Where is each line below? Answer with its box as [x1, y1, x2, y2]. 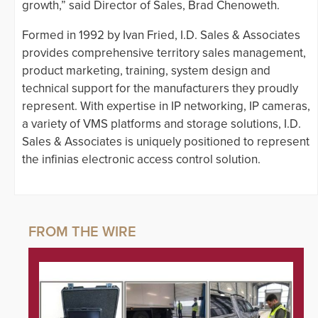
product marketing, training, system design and [22, 63, 270, 79]
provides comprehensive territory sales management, [22, 45, 306, 61]
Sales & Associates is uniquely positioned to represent [22, 134, 309, 150]
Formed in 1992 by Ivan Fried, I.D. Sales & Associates [22, 28, 300, 43]
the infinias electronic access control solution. [22, 152, 261, 168]
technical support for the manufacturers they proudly [22, 81, 298, 97]
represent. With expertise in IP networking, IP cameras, [22, 99, 310, 114]
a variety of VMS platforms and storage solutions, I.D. [22, 116, 301, 132]
